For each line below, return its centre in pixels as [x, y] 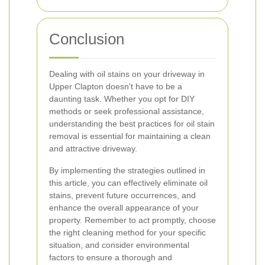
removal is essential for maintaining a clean [130, 136]
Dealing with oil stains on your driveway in [127, 74]
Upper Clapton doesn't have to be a [116, 86]
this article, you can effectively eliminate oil [128, 183]
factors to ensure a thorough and [111, 257]
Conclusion [87, 39]
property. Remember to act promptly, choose [132, 220]
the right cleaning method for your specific [127, 232]
